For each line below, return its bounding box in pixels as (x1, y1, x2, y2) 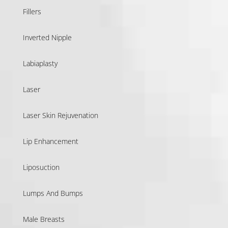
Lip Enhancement (22, 136, 78, 146)
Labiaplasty (22, 58, 58, 68)
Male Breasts (22, 214, 65, 224)
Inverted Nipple (22, 32, 72, 42)
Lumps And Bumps (22, 188, 83, 198)
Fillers (22, 6, 41, 16)
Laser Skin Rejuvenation (22, 110, 98, 120)
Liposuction (22, 162, 60, 172)
